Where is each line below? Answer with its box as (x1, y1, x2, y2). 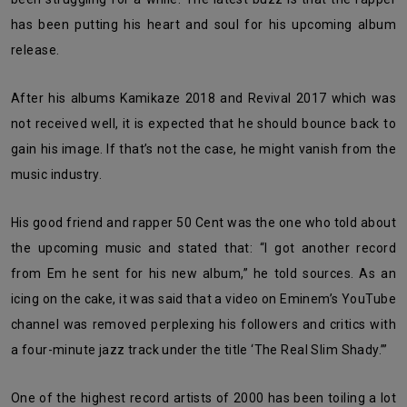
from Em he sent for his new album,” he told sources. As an (11, 266, 396, 281)
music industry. (11, 167, 103, 182)
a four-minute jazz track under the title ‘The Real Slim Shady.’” (11, 342, 388, 357)
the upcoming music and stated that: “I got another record (11, 241, 396, 255)
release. (11, 43, 60, 57)
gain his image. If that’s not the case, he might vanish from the (11, 142, 396, 156)
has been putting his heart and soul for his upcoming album (11, 17, 396, 32)
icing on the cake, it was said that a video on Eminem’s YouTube (11, 292, 396, 306)
